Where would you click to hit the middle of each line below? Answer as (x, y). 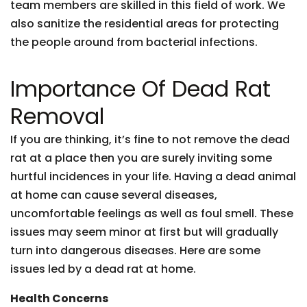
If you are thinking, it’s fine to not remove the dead (150, 139)
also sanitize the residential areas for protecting (145, 24)
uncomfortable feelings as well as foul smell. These (152, 213)
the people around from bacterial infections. (134, 42)
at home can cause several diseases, (114, 195)
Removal (57, 116)
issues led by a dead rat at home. (103, 269)
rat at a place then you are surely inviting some (141, 158)
